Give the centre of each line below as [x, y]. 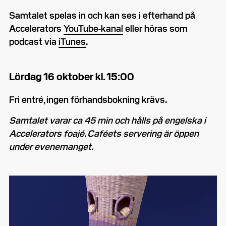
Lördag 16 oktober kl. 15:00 [72, 76]
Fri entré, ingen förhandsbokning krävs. [88, 99]
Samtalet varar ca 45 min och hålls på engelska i [107, 120]
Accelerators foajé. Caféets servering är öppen [104, 133]
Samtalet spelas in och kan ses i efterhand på [102, 15]
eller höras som [155, 28]
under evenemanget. [51, 146]
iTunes [72, 41]
